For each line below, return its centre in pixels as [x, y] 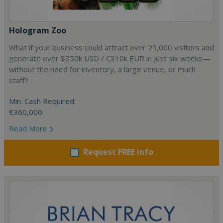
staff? [19, 80]
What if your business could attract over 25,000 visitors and [111, 47]
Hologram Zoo [38, 30]
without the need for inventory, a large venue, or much [102, 69]
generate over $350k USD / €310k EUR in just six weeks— [110, 58]
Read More [29, 128]
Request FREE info [118, 152]
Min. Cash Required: [42, 101]
